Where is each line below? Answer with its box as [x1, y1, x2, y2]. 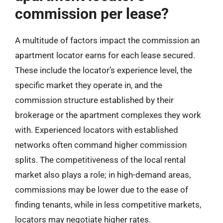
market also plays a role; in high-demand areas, [15, 170, 191, 180]
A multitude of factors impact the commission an [15, 35, 200, 45]
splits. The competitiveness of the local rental [15, 155, 186, 165]
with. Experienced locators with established [15, 125, 178, 135]
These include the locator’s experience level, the [15, 65, 192, 75]
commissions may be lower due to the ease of [15, 185, 188, 195]
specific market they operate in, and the [15, 80, 162, 90]
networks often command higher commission [15, 140, 187, 150]
